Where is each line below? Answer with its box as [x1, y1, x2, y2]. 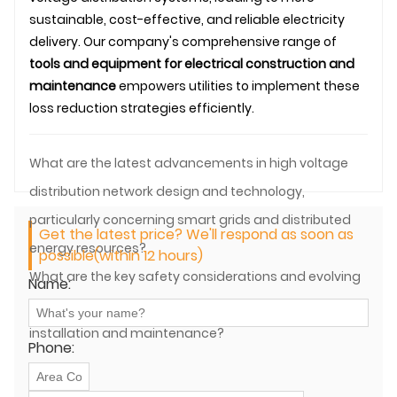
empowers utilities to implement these [116, 76, 360, 95]
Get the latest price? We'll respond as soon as [39, 223, 354, 245]
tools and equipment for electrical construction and [29, 54, 354, 73]
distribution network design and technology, [29, 182, 305, 200]
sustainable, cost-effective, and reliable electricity [29, 10, 345, 28]
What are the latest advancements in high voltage [29, 153, 348, 172]
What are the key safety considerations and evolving [29, 267, 361, 285]
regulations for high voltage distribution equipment [29, 295, 349, 314]
